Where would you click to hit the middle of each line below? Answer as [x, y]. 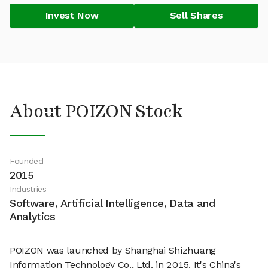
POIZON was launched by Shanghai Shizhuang [113, 250]
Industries [28, 189]
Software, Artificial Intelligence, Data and [112, 203]
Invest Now [72, 15]
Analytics [33, 216]
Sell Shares [196, 15]
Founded [27, 161]
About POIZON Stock [97, 112]
